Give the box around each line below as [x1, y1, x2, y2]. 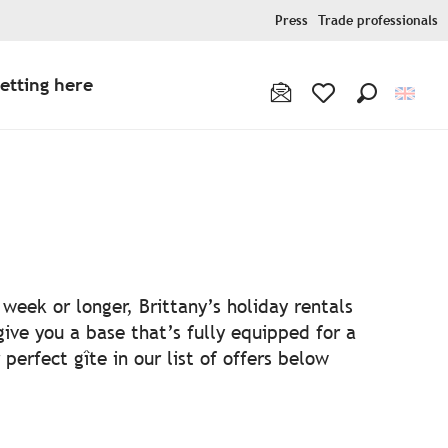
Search [357, 105, 412, 128]
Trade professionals [318, 13, 438, 28]
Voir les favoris [312, 108, 418, 128]
